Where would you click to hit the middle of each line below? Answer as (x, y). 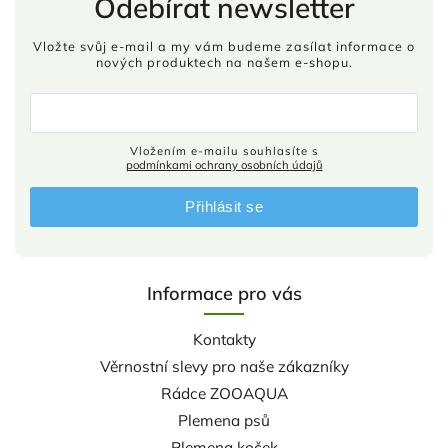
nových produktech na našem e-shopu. (224, 61)
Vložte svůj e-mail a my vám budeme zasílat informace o (224, 45)
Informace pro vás (224, 294)
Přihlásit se (224, 207)
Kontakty (224, 340)
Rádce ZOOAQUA (224, 394)
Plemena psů (224, 421)
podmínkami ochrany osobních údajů (224, 165)
